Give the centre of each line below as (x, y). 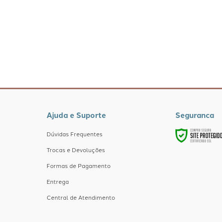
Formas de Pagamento (78, 166)
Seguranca (195, 115)
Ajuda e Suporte (76, 115)
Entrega (57, 181)
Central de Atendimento (81, 197)
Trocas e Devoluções (76, 150)
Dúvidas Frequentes (74, 134)
